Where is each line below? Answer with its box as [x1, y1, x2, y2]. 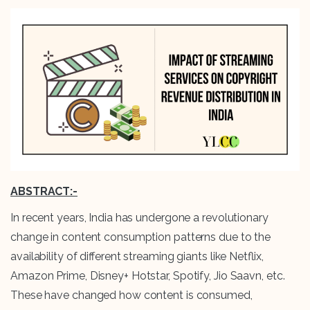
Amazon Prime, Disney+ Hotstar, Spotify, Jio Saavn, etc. [10, 269, 285, 283]
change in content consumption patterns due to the [10, 230, 271, 244]
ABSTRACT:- [10, 185, 77, 199]
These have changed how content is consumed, [10, 289, 253, 302]
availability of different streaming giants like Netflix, [10, 250, 264, 264]
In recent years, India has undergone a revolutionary [10, 211, 268, 225]
